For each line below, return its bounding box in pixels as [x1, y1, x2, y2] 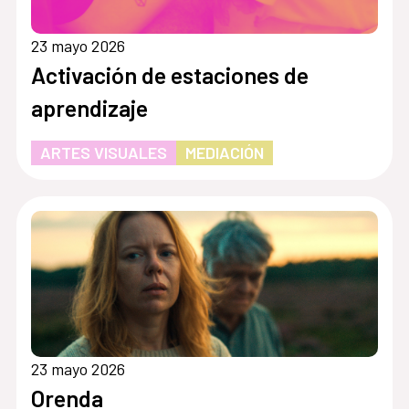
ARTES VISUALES [39, 142, 167, 163]
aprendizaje [30, 94, 148, 122]
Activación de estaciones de [30, 61, 309, 89]
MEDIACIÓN [184, 142, 264, 163]
